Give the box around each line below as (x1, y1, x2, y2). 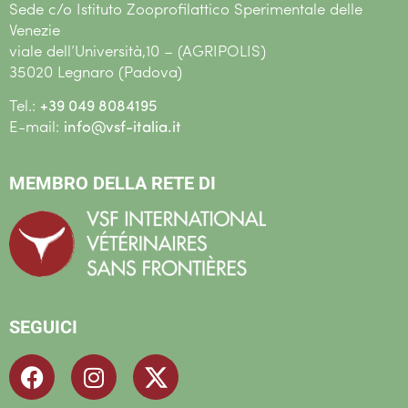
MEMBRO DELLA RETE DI (9, 171, 216, 194)
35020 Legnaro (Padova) (9, 65, 182, 81)
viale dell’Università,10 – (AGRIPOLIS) (9, 44, 266, 60)
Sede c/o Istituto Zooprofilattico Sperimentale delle (9, 2, 362, 18)
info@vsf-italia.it (64, 120, 181, 137)
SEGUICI (9, 316, 77, 339)
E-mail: (9, 120, 64, 137)
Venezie (9, 23, 60, 39)
